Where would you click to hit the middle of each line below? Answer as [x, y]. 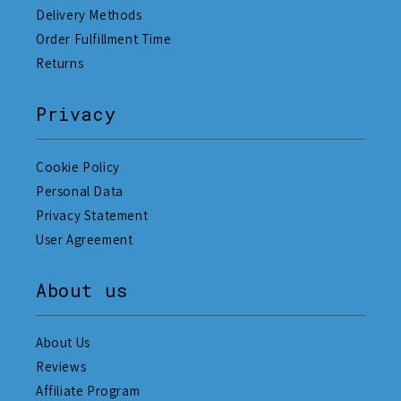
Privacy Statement [92, 215]
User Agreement [85, 239]
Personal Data [80, 191]
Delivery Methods [89, 15]
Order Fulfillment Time [104, 39]
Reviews [61, 367]
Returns [60, 64]
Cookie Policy [78, 166]
